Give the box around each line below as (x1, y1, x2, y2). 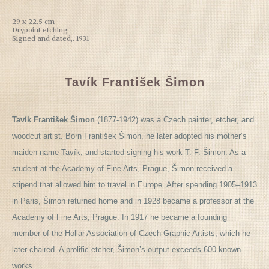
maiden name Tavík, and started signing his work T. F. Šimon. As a (12, 148, 246, 157)
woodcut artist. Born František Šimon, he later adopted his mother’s (12, 131, 247, 141)
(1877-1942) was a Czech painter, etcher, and (95, 115, 254, 125)
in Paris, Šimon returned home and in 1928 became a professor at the (12, 196, 254, 206)
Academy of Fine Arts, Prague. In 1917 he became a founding (12, 213, 227, 222)
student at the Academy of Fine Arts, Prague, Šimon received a (12, 164, 232, 174)
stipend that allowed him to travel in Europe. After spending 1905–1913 (12, 180, 257, 190)
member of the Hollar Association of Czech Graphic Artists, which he (12, 229, 250, 238)
